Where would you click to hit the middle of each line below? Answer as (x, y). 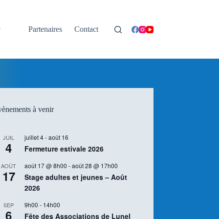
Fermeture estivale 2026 (64, 149)
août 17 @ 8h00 (45, 165)
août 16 (58, 137)
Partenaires (45, 29)
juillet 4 (34, 137)
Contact (87, 29)
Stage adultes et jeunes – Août (76, 177)
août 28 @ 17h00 (95, 165)
